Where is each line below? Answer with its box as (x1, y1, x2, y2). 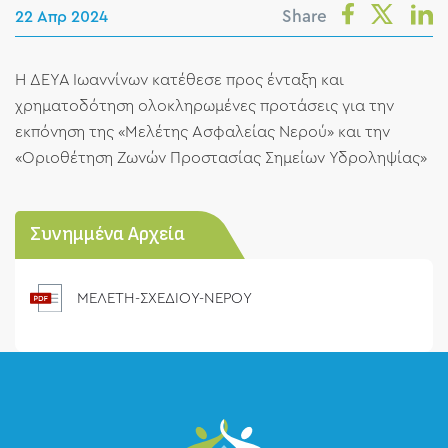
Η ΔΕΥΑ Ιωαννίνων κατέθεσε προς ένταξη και (15, 72, 344, 89)
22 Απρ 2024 (15, 9, 108, 26)
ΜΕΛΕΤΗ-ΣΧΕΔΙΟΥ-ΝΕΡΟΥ (77, 290, 252, 306)
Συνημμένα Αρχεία (30, 223, 185, 247)
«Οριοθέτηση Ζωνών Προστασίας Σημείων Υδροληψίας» (15, 150, 427, 167)
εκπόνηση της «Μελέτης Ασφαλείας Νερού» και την (15, 124, 390, 141)
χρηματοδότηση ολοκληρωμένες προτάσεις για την (15, 98, 394, 115)
